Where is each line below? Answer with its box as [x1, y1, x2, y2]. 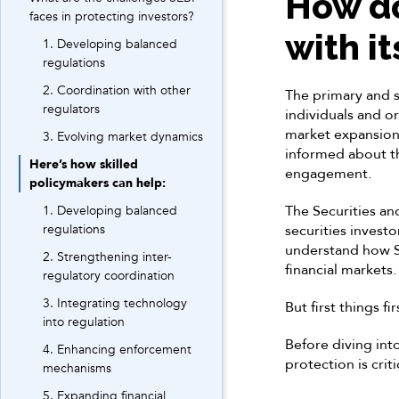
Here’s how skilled [29, 156, 138, 173]
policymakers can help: [29, 175, 166, 191]
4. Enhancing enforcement [43, 341, 191, 358]
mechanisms [43, 360, 111, 377]
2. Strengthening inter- [43, 248, 172, 265]
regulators [43, 101, 100, 118]
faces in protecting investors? [29, 8, 194, 25]
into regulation [43, 313, 125, 330]
